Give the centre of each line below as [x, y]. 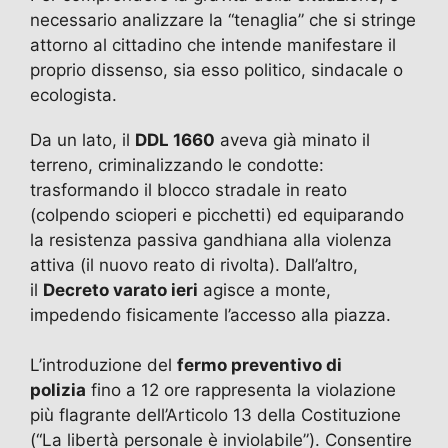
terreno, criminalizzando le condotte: [177, 164]
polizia [58, 390]
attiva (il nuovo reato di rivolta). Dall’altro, [194, 264]
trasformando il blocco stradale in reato [188, 189]
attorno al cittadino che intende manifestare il [213, 44]
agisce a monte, [264, 289]
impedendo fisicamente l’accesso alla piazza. [210, 314]
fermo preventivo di [259, 365]
